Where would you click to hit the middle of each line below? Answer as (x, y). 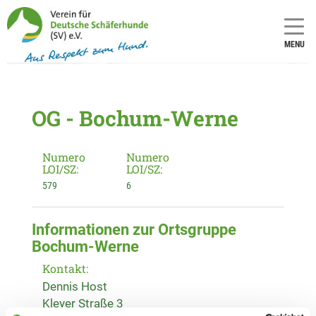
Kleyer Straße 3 (83, 303)
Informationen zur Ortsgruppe (134, 229)
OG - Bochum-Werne (135, 118)
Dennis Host (75, 286)
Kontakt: (65, 268)
